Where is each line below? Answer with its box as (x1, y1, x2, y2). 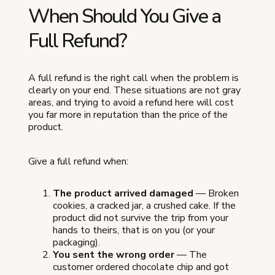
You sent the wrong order (53, 248, 174, 262)
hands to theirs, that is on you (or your (53, 223, 215, 238)
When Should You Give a (28, 3, 220, 30)
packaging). (53, 236, 100, 250)
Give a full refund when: (28, 155, 128, 169)
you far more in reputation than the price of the (28, 108, 228, 122)
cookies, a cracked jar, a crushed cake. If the (53, 199, 236, 213)
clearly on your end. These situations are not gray (28, 83, 241, 98)
